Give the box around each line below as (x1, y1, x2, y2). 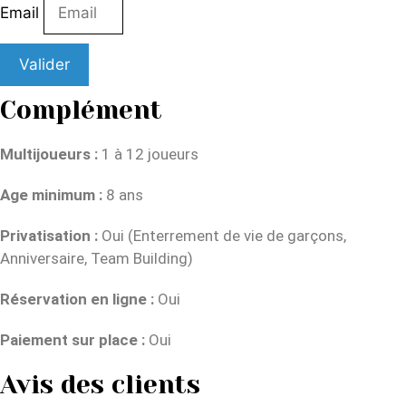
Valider (19, 54, 70, 73)
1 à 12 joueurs (101, 144, 198, 163)
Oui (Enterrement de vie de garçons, (101, 226, 346, 245)
